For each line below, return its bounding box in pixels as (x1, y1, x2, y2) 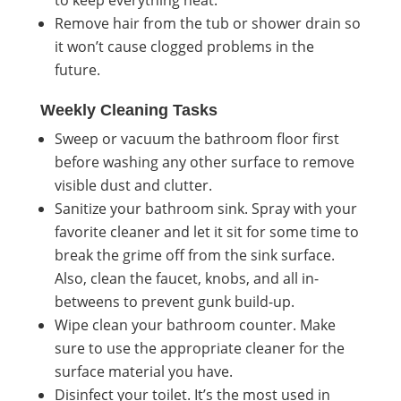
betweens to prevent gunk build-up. (54, 291, 294, 311)
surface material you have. (54, 361, 233, 381)
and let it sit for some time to (159, 221, 359, 242)
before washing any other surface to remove (54, 151, 354, 172)
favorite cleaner (54, 221, 160, 242)
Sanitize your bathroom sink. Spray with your (54, 198, 357, 218)
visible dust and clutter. (54, 175, 212, 195)
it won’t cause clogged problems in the (54, 36, 314, 56)
